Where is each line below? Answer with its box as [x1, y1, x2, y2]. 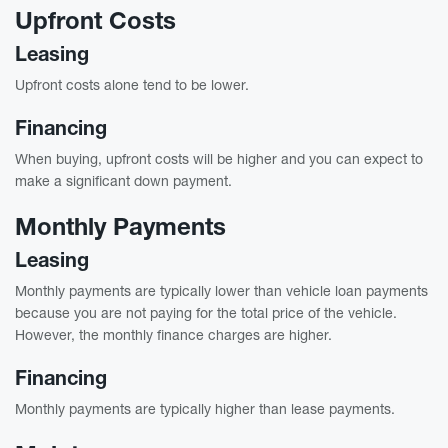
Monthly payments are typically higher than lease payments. [15, 399, 395, 417]
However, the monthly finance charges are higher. [15, 325, 332, 343]
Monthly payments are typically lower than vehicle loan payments [15, 281, 428, 299]
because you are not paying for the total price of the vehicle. [15, 303, 397, 321]
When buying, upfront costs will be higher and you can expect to [15, 149, 423, 167]
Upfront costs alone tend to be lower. [15, 75, 249, 93]
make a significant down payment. [15, 171, 232, 189]
